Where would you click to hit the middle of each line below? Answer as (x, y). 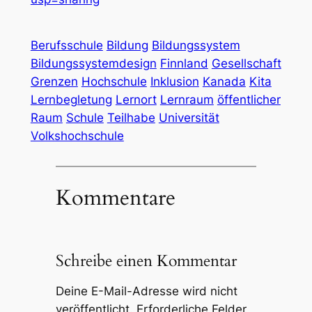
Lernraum (187, 99)
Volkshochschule (77, 135)
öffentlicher (249, 99)
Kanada (224, 81)
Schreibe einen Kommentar (146, 260)
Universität (189, 117)
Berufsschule (67, 45)
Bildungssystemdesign (93, 63)
